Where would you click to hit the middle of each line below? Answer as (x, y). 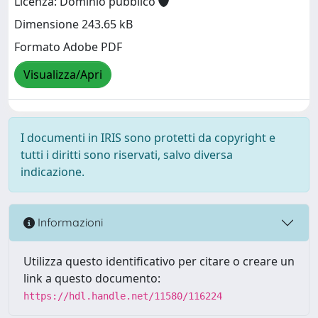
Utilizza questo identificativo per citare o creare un (159, 261)
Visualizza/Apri (63, 75)
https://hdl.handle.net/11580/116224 (123, 296)
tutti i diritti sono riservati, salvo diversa (127, 154)
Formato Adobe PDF (68, 47)
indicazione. (53, 171)
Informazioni (69, 223)
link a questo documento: (92, 278)
